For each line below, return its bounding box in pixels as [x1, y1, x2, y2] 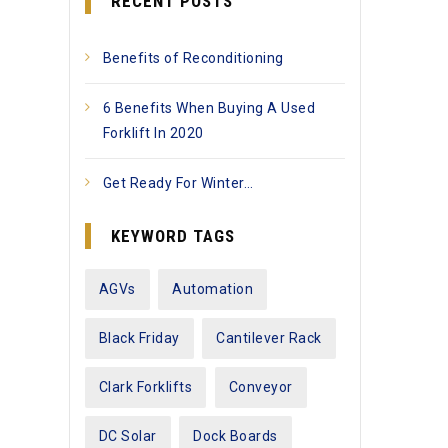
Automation [172, 281, 253, 297]
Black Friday [98, 330, 180, 346]
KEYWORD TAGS [110, 226, 235, 246]
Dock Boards [193, 428, 278, 444]
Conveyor [228, 379, 293, 395]
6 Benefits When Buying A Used [102, 100, 315, 116]
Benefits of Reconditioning [102, 50, 284, 66]
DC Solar [98, 428, 157, 444]
